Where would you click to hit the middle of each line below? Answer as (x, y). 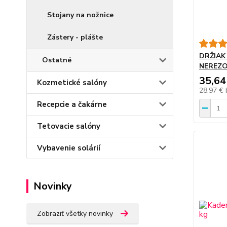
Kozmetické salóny (72, 83)
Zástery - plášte (75, 37)
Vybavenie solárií (69, 148)
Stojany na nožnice (80, 15)
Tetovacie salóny (69, 126)
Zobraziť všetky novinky (75, 214)
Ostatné (57, 60)
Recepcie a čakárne (72, 104)
